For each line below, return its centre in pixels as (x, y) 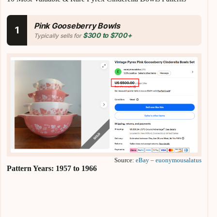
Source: (125, 160)
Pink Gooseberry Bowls (77, 25)
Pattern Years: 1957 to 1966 (52, 168)
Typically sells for (58, 35)
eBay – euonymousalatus (169, 160)
